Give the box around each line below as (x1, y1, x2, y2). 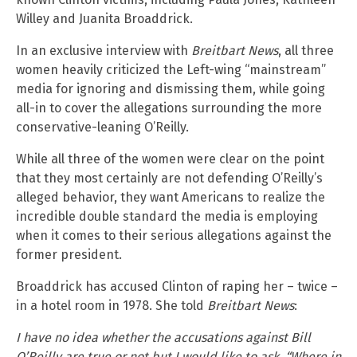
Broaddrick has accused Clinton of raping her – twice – (16, 278, 338, 294)
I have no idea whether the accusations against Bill (16, 329, 311, 345)
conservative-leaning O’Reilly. (16, 119, 189, 135)
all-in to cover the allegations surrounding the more (16, 100, 322, 116)
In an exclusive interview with (16, 42, 191, 58)
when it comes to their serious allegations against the (16, 227, 331, 243)
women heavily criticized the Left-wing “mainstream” (16, 61, 326, 77)
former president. (16, 246, 122, 262)
